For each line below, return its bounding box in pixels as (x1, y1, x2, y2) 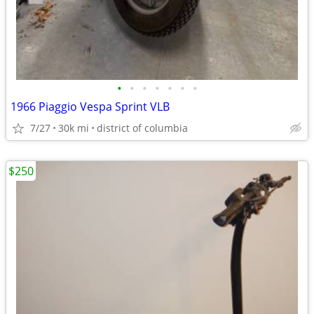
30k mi (58, 121, 89, 135)
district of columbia (97, 121, 188, 135)
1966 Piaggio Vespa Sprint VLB (11, 99, 170, 114)
